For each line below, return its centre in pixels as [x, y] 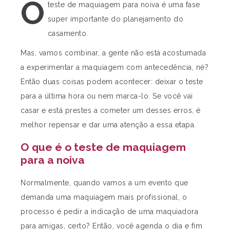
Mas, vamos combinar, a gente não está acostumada [113, 53]
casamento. [68, 33]
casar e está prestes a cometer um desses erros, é [111, 110]
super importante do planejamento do [115, 19]
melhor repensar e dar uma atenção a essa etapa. [108, 125]
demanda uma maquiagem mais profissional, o [104, 197]
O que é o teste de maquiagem [103, 147]
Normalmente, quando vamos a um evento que [104, 183]
